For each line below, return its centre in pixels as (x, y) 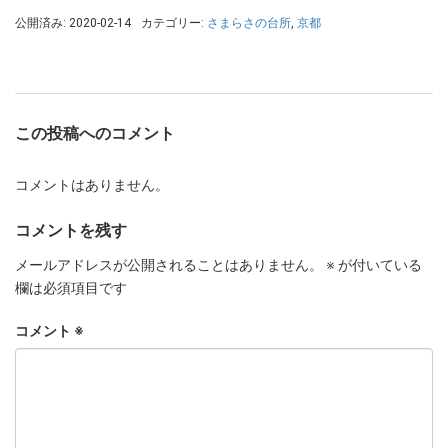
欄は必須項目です (71, 287)
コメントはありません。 (92, 185)
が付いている (378, 264)
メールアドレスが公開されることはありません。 (169, 264)
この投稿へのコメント (95, 134)
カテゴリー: (174, 23)
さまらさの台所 (249, 23)
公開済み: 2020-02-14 (73, 23)
